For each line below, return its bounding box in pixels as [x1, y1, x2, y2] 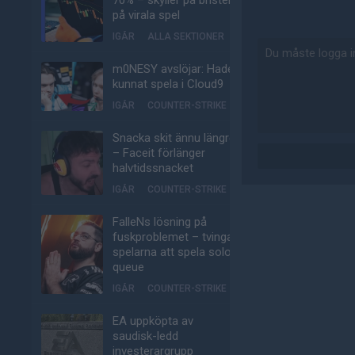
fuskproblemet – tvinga [113, 230, 233, 244]
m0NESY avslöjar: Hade [113, 62, 234, 76]
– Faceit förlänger [113, 146, 205, 160]
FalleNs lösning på [113, 215, 207, 229]
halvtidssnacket [113, 161, 193, 175]
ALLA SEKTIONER [147, 31, 224, 42]
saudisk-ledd [113, 329, 178, 343]
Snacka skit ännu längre [113, 131, 235, 145]
